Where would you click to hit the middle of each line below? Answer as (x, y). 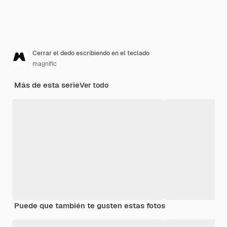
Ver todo (94, 85)
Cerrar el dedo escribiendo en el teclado (91, 53)
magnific (45, 64)
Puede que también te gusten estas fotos (90, 206)
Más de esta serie (47, 85)
